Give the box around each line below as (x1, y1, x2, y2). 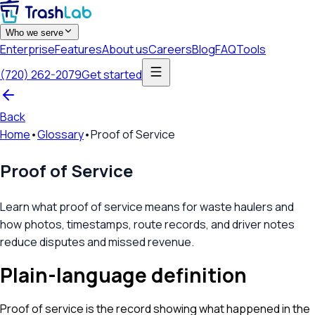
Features (55, 41, 102, 57)
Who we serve (6, 27, 63, 38)
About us (102, 41, 148, 57)
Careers (148, 41, 192, 57)
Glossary (37, 127, 84, 142)
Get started (82, 66, 142, 82)
